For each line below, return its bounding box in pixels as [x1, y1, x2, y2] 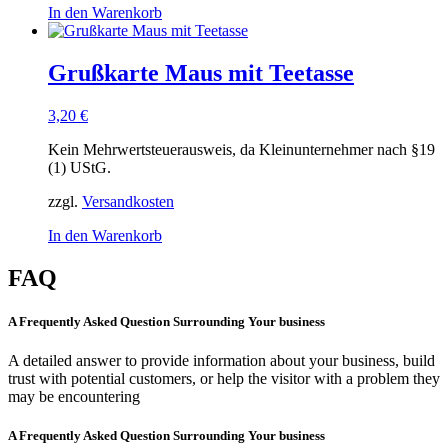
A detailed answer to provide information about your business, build [8, 352, 435, 370]
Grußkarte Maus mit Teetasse [48, 60, 354, 87]
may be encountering [8, 388, 140, 406]
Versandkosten [82, 192, 174, 210]
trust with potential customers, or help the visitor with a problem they [8, 370, 440, 388]
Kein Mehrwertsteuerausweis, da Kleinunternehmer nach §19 [48, 140, 435, 158]
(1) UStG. [48, 158, 111, 176]
